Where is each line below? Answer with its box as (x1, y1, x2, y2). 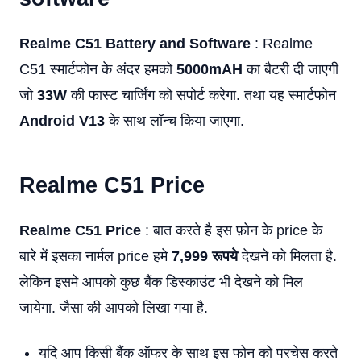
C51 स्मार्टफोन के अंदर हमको (19, 61, 176, 77)
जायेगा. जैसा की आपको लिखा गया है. (19, 300, 208, 316)
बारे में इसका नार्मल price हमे (19, 248, 172, 264)
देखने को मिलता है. (238, 248, 337, 264)
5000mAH (176, 61, 243, 77)
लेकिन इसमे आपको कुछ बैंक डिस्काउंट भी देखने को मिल (19, 274, 303, 290)
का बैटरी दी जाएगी (243, 61, 338, 77)
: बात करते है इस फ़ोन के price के (141, 222, 322, 239)
